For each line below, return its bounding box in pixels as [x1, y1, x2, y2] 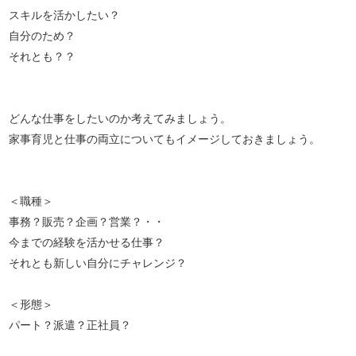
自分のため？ [9, 27, 76, 43]
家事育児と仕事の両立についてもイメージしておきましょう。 [9, 130, 321, 146]
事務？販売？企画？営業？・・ [9, 213, 165, 229]
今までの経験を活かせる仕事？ [9, 234, 165, 250]
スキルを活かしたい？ [9, 6, 121, 22]
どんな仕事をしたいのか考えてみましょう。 [9, 110, 232, 126]
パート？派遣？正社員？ [9, 316, 132, 332]
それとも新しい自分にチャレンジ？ [9, 254, 188, 270]
